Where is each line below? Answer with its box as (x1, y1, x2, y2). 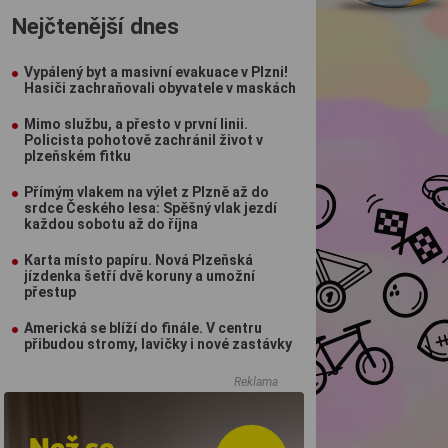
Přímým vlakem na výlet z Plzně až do (24, 184, 269, 200)
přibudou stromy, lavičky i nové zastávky (24, 336, 292, 352)
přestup (24, 284, 76, 300)
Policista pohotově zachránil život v (24, 132, 263, 148)
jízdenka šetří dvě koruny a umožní (24, 268, 255, 284)
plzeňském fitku (24, 148, 131, 164)
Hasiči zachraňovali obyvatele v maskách (24, 80, 296, 96)
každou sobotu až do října (24, 216, 198, 232)
